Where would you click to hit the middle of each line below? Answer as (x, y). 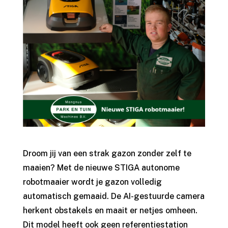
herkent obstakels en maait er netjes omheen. (110, 211)
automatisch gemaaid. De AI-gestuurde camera (113, 196)
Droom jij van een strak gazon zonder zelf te (107, 154)
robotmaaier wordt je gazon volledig (92, 182)
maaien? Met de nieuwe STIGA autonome (101, 168)
